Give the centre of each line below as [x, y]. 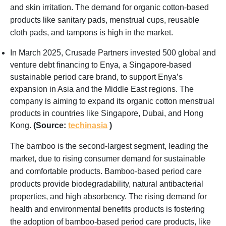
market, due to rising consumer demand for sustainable [108, 158]
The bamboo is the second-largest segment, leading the [109, 146]
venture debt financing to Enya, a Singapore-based [101, 65]
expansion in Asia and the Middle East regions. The [102, 89]
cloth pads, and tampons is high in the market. [92, 32]
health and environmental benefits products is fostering [107, 209]
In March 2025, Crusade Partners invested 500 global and [113, 52]
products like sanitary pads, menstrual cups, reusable [105, 20]
